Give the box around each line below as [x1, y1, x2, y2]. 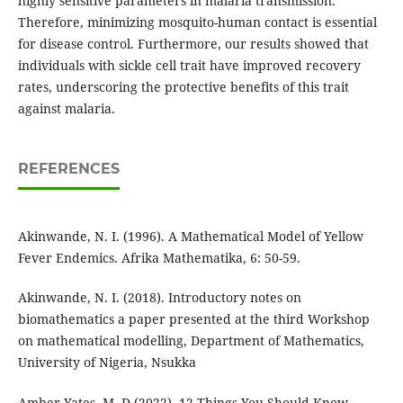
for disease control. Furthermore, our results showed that [17, 35, 369, 53]
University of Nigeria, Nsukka [17, 354, 196, 372]
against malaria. [17, 100, 115, 118]
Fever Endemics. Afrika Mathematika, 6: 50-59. [17, 249, 300, 267]
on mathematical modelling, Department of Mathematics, [17, 332, 364, 350]
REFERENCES [17, 160, 120, 178]
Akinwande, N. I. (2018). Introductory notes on [17, 289, 301, 307]
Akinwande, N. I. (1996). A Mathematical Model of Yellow [17, 228, 363, 246]
